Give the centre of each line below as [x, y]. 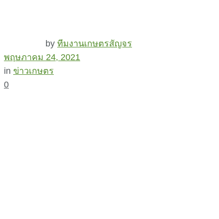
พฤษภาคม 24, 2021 [42, 57]
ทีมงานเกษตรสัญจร [95, 43]
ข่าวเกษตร [33, 71]
